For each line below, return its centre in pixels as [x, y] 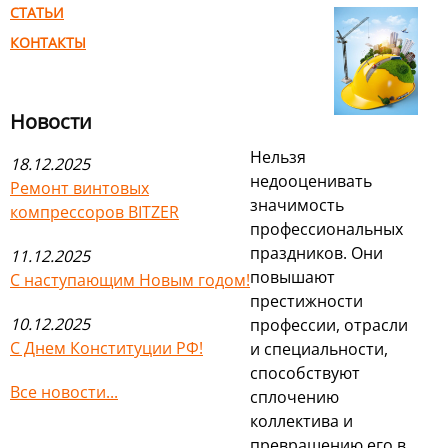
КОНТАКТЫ [48, 42]
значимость [297, 204]
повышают [292, 276]
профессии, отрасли [329, 324]
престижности [306, 300]
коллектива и [301, 420]
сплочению [294, 396]
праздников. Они [316, 252]
